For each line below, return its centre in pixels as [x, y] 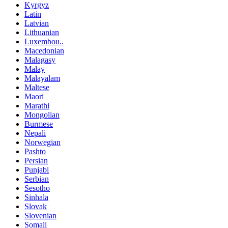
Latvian [37, 23]
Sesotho [37, 188]
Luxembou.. [44, 42]
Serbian [37, 179]
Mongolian [42, 115]
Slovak [36, 207]
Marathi [37, 106]
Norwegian [42, 142]
